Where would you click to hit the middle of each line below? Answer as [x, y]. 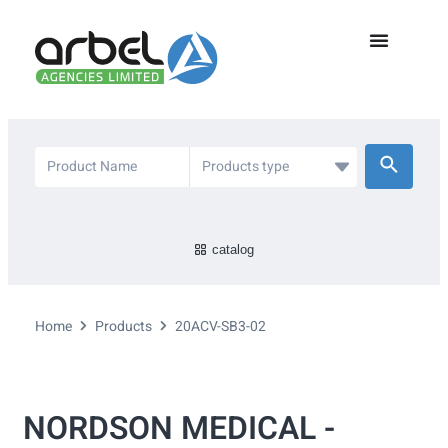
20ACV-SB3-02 [220, 327]
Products [123, 327]
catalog [233, 250]
